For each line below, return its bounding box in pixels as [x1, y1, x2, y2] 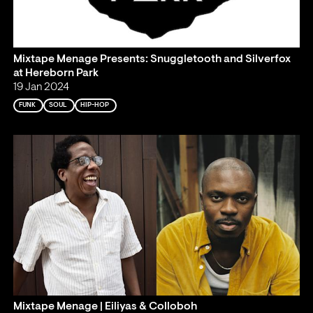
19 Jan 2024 [13, 81, 70, 93]
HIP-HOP [80, 101, 110, 108]
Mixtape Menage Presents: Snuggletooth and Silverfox [13, 53, 291, 65]
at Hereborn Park [13, 67, 99, 79]
